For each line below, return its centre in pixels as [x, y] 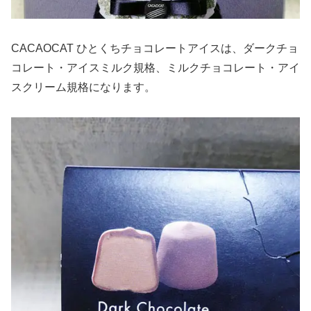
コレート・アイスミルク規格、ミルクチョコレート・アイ [155, 68]
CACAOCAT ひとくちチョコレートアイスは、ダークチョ [155, 49]
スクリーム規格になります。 [83, 87]
